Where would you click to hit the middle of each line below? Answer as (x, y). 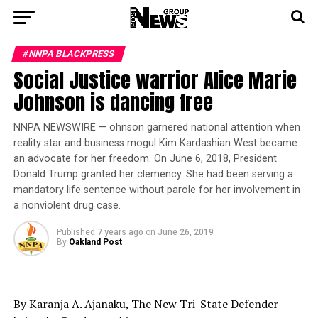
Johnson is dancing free (113, 102)
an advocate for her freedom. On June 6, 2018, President (145, 159)
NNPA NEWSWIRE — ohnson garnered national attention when (157, 127)
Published (76, 232)
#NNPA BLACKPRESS (68, 54)
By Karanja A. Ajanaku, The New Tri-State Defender (146, 304)
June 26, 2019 (185, 232)
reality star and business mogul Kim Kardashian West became (155, 143)
